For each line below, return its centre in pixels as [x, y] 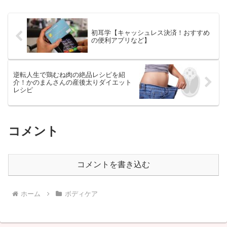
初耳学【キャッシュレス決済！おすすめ [150, 32]
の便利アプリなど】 [121, 40]
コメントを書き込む [113, 164]
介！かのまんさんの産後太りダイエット [72, 82]
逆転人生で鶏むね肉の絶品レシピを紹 [69, 75]
